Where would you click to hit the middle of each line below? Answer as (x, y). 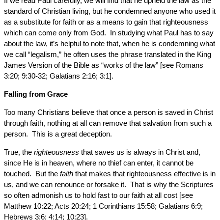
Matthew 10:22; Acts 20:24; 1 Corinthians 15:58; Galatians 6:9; (103, 206)
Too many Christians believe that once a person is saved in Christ (109, 112)
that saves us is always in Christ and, (140, 152)
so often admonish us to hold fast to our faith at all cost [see (98, 195)
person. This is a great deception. (58, 134)
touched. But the (32, 174)
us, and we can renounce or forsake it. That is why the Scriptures (109, 184)
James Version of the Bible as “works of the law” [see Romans (104, 65)
